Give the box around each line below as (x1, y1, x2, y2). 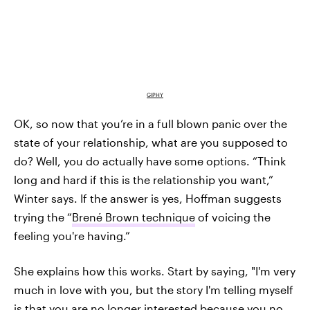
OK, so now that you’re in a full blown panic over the (14, 116, 287, 130)
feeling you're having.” (14, 228, 130, 242)
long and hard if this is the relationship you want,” (14, 172, 273, 186)
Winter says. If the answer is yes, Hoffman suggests (14, 191, 282, 205)
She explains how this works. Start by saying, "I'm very (14, 264, 295, 277)
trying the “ (14, 210, 72, 224)
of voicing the (195, 210, 271, 224)
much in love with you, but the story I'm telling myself (14, 282, 293, 296)
